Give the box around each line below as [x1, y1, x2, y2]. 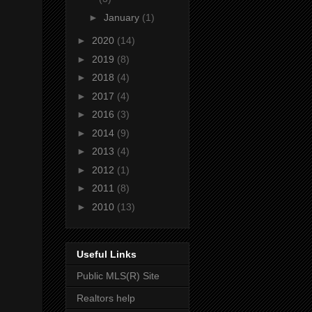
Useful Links [77, 249, 136, 260]
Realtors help [77, 292, 135, 304]
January [103, 11, 142, 23]
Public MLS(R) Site [77, 270, 159, 282]
